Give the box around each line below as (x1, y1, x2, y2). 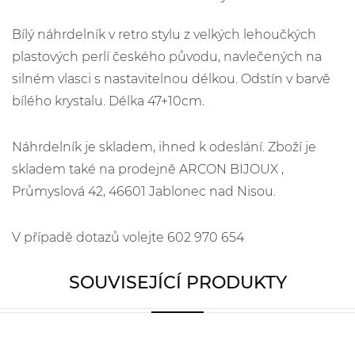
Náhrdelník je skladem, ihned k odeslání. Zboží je (12, 139, 316, 155)
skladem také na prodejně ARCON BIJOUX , (12, 162, 284, 177)
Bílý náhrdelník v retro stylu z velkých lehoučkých (12, 27, 316, 42)
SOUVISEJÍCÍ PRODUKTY (68, 272, 287, 293)
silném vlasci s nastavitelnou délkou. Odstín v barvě (12, 71, 330, 86)
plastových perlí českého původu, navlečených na (12, 49, 322, 64)
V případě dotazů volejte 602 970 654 (12, 230, 244, 245)
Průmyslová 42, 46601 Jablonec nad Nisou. (12, 184, 276, 199)
